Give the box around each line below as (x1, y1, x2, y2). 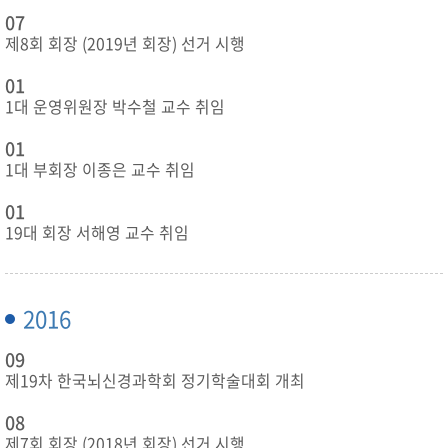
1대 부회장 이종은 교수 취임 (5, 158, 195, 181)
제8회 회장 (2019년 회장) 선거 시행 (5, 32, 245, 55)
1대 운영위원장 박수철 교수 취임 (5, 95, 225, 118)
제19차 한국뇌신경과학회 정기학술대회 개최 (5, 369, 305, 392)
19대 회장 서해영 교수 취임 (5, 221, 189, 244)
